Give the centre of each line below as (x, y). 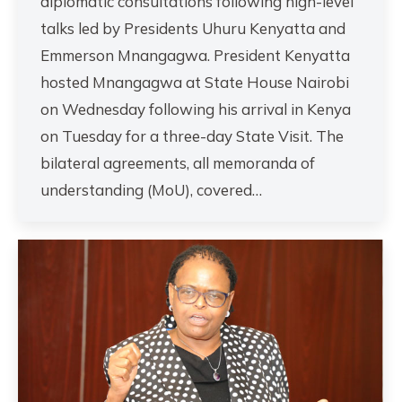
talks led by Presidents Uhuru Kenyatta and (193, 29)
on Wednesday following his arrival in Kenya (196, 109)
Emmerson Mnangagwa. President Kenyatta (195, 56)
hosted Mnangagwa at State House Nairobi (195, 83)
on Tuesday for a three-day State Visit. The (192, 136)
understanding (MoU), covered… (151, 190)
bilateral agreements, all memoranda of (178, 163)
